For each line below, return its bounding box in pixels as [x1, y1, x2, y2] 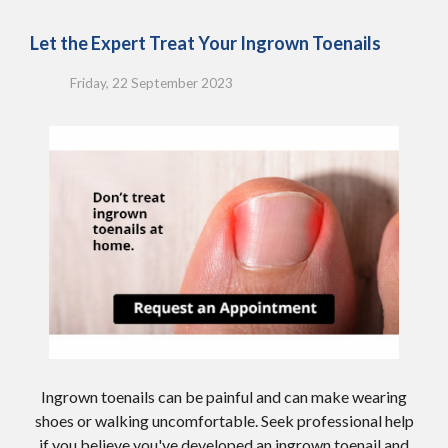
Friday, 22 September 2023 [70, 74, 233, 91]
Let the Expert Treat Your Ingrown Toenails [30, 32, 381, 55]
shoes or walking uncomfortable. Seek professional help [34, 410, 414, 430]
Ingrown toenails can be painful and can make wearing [41, 386, 407, 406]
